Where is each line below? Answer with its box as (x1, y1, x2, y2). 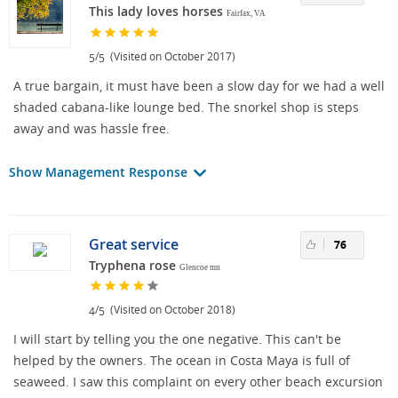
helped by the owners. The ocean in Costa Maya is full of (13, 351, 350, 369)
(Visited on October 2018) (105, 302, 235, 317)
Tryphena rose (89, 256, 176, 274)
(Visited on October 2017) (105, 49, 235, 64)
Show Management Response (9, 163, 191, 180)
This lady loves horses (89, 3, 223, 20)
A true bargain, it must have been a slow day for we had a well (13, 76, 385, 94)
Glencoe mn (179, 262, 220, 272)
